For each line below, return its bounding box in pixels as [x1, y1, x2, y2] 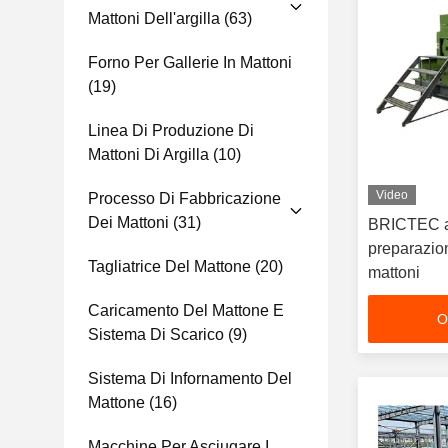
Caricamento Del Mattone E [88, 302, 284, 319]
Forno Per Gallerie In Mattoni [88, 54, 292, 71]
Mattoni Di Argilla [88, 146, 209, 163]
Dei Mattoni [88, 214, 169, 231]
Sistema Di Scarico [88, 326, 224, 343]
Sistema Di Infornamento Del [88, 370, 292, 387]
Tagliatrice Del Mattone [88, 258, 251, 275]
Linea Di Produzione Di [88, 122, 254, 139]
